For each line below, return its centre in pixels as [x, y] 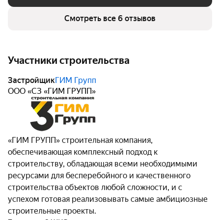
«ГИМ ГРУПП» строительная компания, [80, 140]
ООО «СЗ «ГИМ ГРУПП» [52, 91]
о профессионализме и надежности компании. [95, 10]
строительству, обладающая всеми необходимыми [103, 164]
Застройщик [31, 80]
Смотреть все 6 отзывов [110, 18]
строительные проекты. [52, 211]
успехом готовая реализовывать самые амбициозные [108, 199]
